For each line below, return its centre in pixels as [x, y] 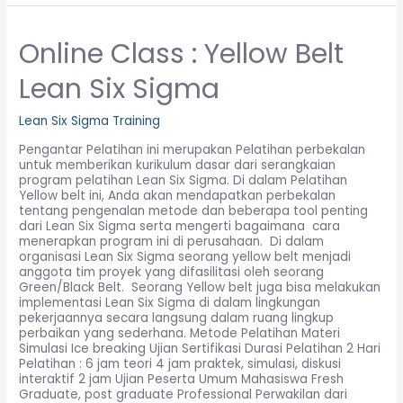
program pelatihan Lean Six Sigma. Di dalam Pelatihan [184, 181]
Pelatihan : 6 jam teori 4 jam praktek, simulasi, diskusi [180, 364]
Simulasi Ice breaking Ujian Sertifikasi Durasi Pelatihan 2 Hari [200, 349]
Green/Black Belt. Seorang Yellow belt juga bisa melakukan [200, 288]
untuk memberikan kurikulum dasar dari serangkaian [178, 166]
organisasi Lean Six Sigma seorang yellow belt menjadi [185, 257]
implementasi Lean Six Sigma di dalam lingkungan [170, 303]
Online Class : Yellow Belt [182, 54]
